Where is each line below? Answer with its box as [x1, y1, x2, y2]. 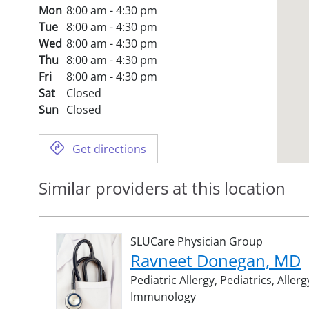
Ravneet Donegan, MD [130, 248, 301, 272]
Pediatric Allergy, [130, 272, 220, 288]
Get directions [72, 141, 146, 157]
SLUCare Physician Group [130, 233, 263, 249]
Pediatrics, [220, 272, 277, 288]
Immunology [130, 288, 196, 304]
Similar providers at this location [39, 176, 286, 199]
